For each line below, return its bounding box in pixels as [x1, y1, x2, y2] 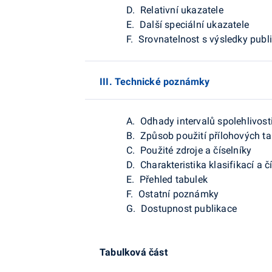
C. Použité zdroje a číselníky [124, 144, 252, 156]
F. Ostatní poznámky [124, 188, 219, 200]
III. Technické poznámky [100, 75, 210, 87]
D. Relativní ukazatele [124, 4, 223, 16]
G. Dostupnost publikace [124, 202, 237, 214]
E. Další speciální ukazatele [124, 18, 249, 30]
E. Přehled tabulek [124, 173, 208, 185]
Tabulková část [100, 246, 168, 258]
